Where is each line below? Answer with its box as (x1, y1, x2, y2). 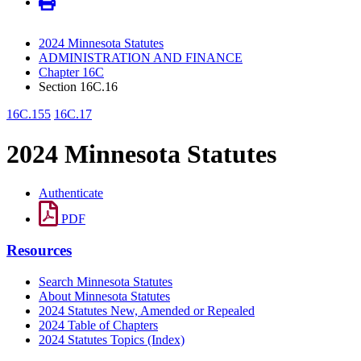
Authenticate (39, 186, 103, 201)
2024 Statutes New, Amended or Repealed (39, 303, 255, 317)
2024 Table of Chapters (39, 317, 158, 332)
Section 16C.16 (39, 80, 118, 94)
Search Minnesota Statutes (39, 274, 172, 288)
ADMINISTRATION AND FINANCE (39, 51, 243, 65)
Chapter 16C (39, 65, 104, 80)
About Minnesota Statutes (39, 288, 170, 303)
